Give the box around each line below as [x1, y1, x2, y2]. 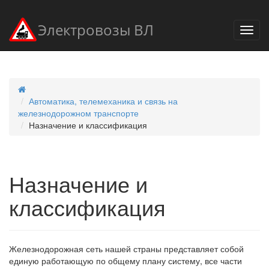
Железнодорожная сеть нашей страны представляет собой [9, 243, 244, 255]
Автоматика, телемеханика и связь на [29, 95, 178, 107]
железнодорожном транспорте [18, 107, 139, 119]
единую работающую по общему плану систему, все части [9, 255, 242, 267]
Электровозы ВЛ [38, 20, 154, 40]
